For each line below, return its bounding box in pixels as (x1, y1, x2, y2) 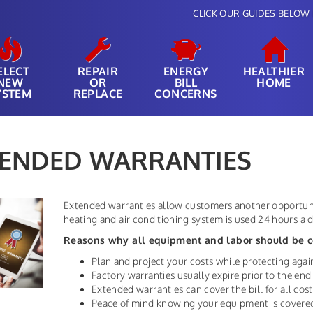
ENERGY (163, 64, 209, 78)
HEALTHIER (242, 64, 305, 78)
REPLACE (73, 87, 123, 101)
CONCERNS (154, 87, 217, 101)
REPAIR (77, 64, 119, 78)
